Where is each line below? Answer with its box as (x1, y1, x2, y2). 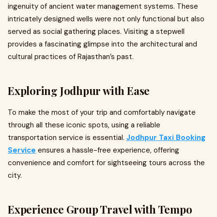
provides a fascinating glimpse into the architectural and (8, 39, 197, 49)
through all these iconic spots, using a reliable (8, 120, 160, 130)
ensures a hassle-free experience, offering (36, 145, 179, 155)
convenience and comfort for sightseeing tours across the (8, 158, 205, 168)
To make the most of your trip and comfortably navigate (8, 108, 196, 117)
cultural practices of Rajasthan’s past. (8, 52, 134, 62)
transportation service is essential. (8, 133, 126, 142)
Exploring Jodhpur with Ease (8, 83, 150, 98)
